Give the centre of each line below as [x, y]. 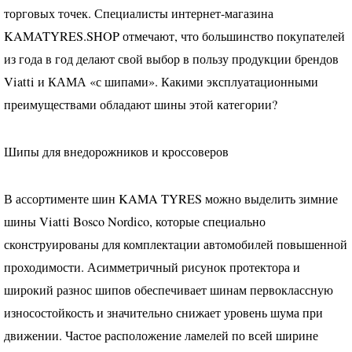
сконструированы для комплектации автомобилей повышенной [176, 245]
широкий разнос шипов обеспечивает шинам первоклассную [169, 290]
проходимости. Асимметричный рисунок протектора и [152, 268]
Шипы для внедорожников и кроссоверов [116, 152]
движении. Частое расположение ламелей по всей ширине [161, 336]
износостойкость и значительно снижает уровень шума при [163, 313]
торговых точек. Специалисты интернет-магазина [139, 13]
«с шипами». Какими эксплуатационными [202, 81]
